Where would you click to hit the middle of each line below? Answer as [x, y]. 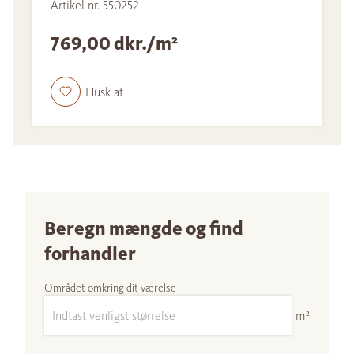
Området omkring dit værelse [110, 288]
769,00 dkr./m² [116, 44]
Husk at [104, 92]
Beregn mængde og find [144, 229]
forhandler [90, 254]
